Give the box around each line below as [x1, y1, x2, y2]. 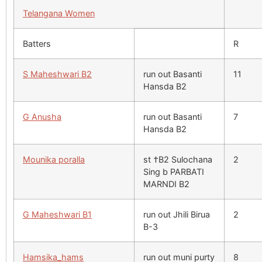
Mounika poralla [23, 154, 85, 165]
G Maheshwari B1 [23, 209, 92, 220]
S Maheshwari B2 [23, 69, 92, 80]
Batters [23, 39, 51, 49]
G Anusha [23, 112, 61, 122]
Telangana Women [23, 8, 95, 19]
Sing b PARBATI [143, 167, 204, 177]
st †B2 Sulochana [143, 154, 212, 165]
